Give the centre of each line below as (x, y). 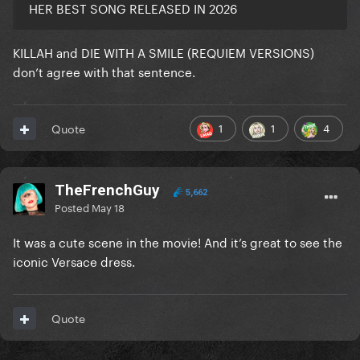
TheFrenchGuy (107, 190)
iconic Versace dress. (76, 261)
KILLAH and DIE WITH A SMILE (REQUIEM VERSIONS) (164, 52)
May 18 (108, 207)
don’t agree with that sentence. (106, 71)
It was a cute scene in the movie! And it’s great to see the (178, 241)
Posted (73, 207)
